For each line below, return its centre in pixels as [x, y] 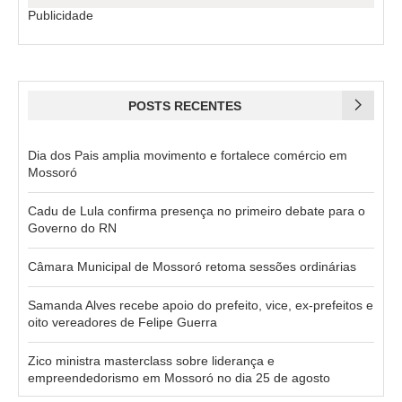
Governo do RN [72, 227]
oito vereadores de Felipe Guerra [122, 322]
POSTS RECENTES [185, 105]
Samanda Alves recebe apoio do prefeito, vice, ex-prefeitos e [201, 305]
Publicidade [61, 15]
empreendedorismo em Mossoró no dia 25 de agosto [179, 377]
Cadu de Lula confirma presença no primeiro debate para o [197, 210]
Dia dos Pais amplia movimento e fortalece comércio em [188, 155]
